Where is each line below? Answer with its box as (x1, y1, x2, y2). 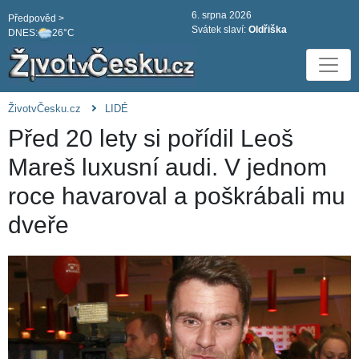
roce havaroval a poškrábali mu (8, 183, 345, 210)
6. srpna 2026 (192, 10, 252, 21)
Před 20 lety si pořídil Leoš (8, 125, 293, 152)
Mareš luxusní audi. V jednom (8, 154, 327, 181)
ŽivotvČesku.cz (8, 103, 81, 115)
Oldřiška (248, 24, 287, 35)
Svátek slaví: (192, 24, 248, 35)
